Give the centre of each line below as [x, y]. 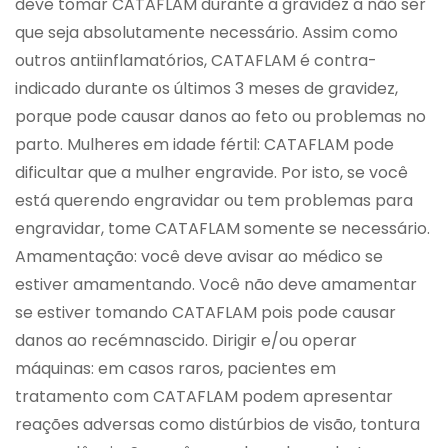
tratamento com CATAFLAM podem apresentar [204, 397]
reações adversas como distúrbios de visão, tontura [217, 425]
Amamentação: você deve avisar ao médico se [199, 257]
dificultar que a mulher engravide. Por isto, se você [211, 173]
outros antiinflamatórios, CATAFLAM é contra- [196, 61]
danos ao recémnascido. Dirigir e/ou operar [186, 341]
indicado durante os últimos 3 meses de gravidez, [206, 89]
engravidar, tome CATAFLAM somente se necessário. [222, 229]
